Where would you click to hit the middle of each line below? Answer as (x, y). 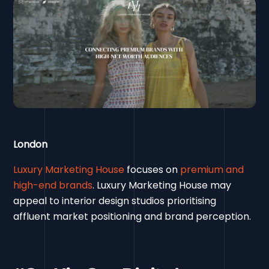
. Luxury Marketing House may (162, 186)
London (31, 145)
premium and (212, 170)
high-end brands (53, 186)
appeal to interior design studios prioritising (115, 201)
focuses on (153, 170)
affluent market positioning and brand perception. (132, 217)
